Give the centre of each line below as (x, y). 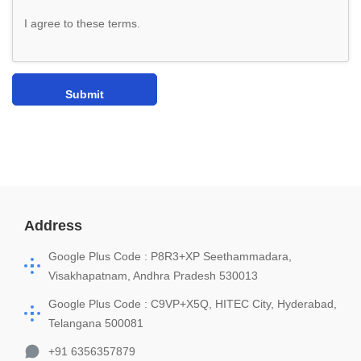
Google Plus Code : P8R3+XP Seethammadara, (170, 257)
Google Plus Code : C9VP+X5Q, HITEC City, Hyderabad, (193, 304)
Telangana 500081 (96, 324)
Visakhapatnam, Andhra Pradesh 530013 (153, 276)
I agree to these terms (81, 24)
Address (53, 226)
